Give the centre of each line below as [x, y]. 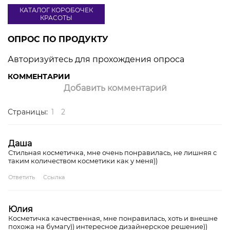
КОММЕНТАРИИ [39, 76]
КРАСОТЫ [56, 18]
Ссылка [54, 177]
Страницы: [29, 112]
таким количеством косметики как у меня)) [83, 160]
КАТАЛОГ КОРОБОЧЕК [56, 10]
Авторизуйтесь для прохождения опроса [96, 59]
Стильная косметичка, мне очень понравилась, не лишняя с [112, 152]
